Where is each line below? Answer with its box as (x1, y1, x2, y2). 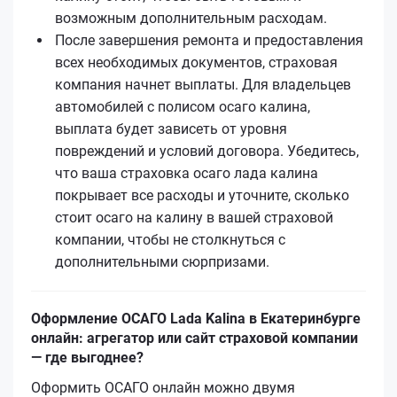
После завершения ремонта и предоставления (55, 31, 363, 49)
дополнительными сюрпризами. (55, 253, 269, 270)
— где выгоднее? (31, 348, 144, 366)
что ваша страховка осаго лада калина (55, 164, 318, 182)
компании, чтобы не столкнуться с (55, 230, 285, 248)
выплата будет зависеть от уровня (55, 120, 287, 137)
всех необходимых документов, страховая (55, 53, 338, 71)
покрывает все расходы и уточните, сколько (55, 186, 349, 204)
